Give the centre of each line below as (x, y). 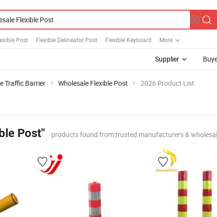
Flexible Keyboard (128, 39)
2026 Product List (167, 83)
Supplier (167, 59)
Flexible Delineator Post (67, 39)
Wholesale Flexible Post (93, 83)
